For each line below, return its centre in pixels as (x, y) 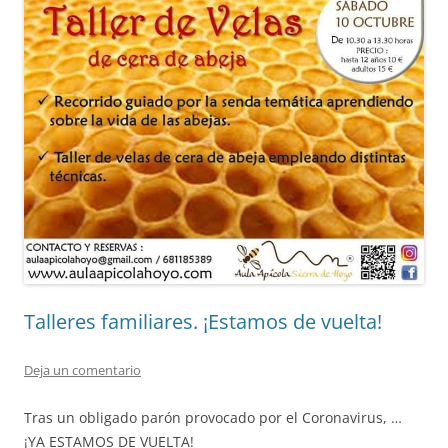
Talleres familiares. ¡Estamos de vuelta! (203, 321)
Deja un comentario (82, 370)
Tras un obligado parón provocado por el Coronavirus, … (213, 417)
